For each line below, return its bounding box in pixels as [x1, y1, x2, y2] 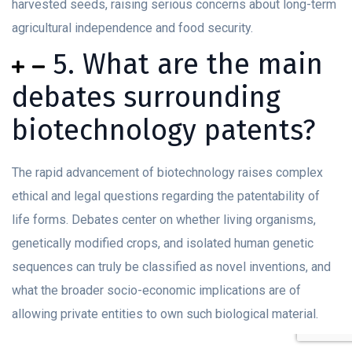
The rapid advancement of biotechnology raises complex [12, 165, 323, 181]
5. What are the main [52, 47, 323, 82]
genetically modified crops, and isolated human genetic [12, 236, 313, 251]
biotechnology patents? [12, 113, 316, 148]
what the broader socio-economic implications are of [12, 283, 301, 299]
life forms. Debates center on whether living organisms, [12, 212, 316, 228]
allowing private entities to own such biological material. [12, 306, 318, 322]
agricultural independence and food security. [12, 20, 253, 36]
